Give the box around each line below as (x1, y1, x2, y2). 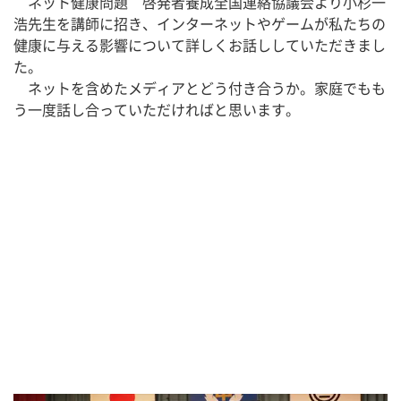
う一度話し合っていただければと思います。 (13, 100, 314, 120)
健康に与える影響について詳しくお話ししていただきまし (13, 36, 386, 55)
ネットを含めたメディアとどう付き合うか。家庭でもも (13, 79, 386, 98)
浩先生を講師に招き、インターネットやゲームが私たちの (13, 14, 386, 34)
